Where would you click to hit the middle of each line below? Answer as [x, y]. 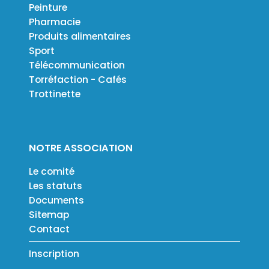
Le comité [52, 172]
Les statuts [56, 186]
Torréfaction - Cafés [78, 80]
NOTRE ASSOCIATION [81, 148]
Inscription [54, 254]
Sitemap [49, 215]
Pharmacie [55, 22]
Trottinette [55, 94]
